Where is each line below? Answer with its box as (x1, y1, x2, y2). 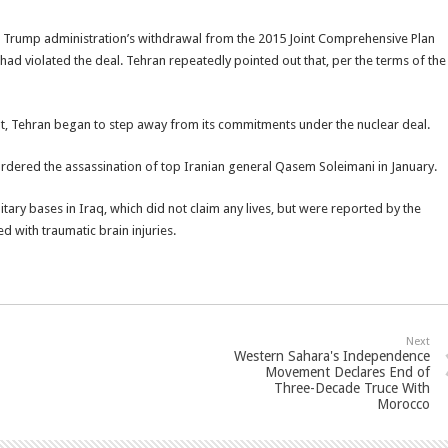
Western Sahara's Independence (234, 348, 430, 364)
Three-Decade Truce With (274, 380, 430, 396)
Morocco (377, 396, 430, 412)
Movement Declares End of (265, 364, 430, 380)
